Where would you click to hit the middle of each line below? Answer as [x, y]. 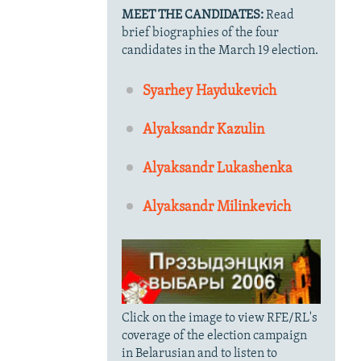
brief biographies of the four [200, 33]
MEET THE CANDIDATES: [192, 15]
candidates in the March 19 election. [220, 50]
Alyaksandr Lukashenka [218, 168]
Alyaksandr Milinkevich [217, 207]
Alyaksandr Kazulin [204, 130]
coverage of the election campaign [214, 336]
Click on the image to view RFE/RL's [219, 318]
